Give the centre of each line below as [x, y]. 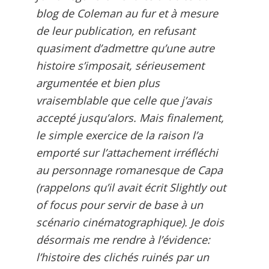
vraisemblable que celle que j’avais [124, 100]
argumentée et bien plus [98, 83]
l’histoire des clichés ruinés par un [122, 257]
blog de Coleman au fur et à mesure [127, 13]
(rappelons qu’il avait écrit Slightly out [131, 187]
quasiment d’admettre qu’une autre [125, 48]
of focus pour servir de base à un [119, 204]
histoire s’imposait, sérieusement [120, 65]
